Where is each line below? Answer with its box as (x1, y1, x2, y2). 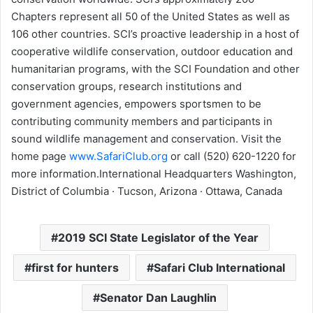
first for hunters (31, 261, 119, 275)
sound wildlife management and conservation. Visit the (11, 132, 282, 146)
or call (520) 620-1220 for (168, 150, 296, 163)
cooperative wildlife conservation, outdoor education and (11, 45, 293, 59)
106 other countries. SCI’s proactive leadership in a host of (11, 27, 299, 41)
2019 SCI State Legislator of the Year (58, 231, 259, 245)
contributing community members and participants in (11, 115, 272, 129)
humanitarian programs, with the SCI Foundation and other (11, 62, 300, 76)
